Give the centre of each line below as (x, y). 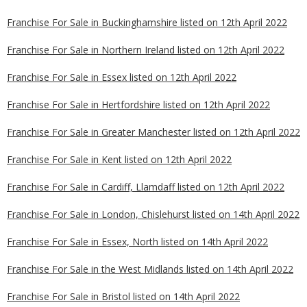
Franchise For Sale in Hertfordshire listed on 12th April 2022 (138, 105)
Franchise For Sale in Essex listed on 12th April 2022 (122, 77)
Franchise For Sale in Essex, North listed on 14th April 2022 (137, 242)
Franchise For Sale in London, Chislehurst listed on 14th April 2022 (153, 214)
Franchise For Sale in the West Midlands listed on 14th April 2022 (150, 269)
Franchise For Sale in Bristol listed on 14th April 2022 (123, 296)
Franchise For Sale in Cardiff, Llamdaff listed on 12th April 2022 (146, 187)
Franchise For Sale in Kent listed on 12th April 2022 (119, 159)
